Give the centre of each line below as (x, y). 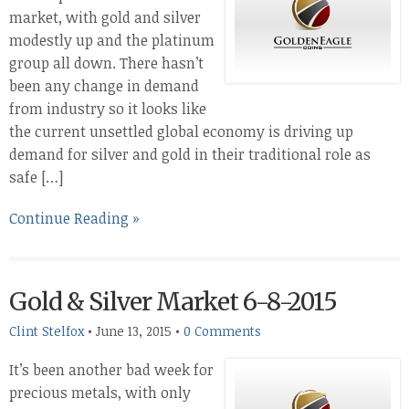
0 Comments (222, 331)
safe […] (37, 177)
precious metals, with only (100, 393)
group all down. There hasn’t (106, 63)
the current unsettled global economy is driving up (181, 131)
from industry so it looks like (108, 109)
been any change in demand (104, 86)
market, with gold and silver (105, 17)
